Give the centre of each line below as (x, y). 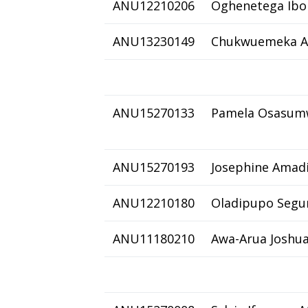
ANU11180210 (154, 239)
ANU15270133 (154, 113)
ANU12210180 (154, 203)
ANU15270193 (154, 167)
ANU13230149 (154, 41)
